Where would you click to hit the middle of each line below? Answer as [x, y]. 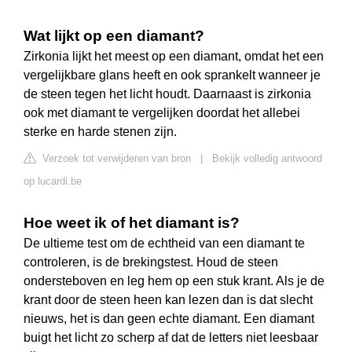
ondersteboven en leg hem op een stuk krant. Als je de [174, 281]
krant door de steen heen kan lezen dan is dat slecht [168, 300]
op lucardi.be [53, 181]
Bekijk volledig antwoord [267, 159]
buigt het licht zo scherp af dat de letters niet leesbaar [171, 338]
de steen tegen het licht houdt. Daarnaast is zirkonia [167, 94]
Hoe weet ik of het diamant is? [132, 223]
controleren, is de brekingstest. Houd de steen [151, 262]
